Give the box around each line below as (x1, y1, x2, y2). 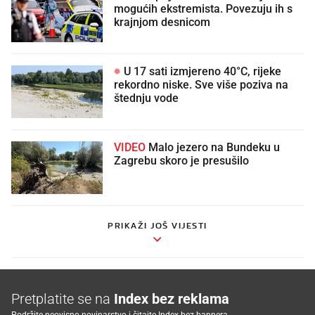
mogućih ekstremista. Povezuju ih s (114, 2, 292, 15)
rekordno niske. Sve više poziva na (114, 78, 288, 91)
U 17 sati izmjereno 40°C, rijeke (121, 65, 281, 78)
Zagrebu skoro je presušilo (114, 154, 249, 167)
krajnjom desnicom (114, 15, 210, 29)
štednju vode (114, 91, 179, 105)
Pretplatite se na (11, 290, 114, 307)
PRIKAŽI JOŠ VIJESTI (108, 219, 207, 231)
